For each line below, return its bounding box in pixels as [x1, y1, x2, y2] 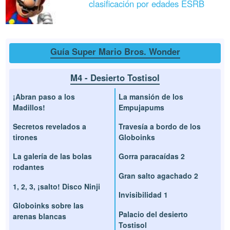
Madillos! [13, 102, 46, 112]
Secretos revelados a [13, 121, 87, 132]
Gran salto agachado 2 [119, 170, 198, 181]
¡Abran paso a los [13, 91, 75, 102]
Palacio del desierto [119, 208, 188, 219]
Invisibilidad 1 [119, 189, 168, 200]
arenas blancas [13, 211, 67, 222]
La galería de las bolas [13, 151, 92, 162]
